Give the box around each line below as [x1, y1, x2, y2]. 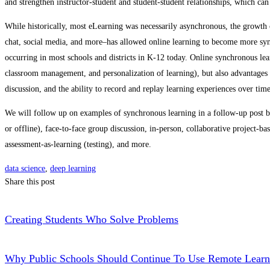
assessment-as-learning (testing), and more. [5, 140, 151, 149]
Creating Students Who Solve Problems [5, 213, 178, 226]
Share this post [5, 177, 55, 187]
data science [5, 164, 45, 174]
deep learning [50, 164, 96, 174]
